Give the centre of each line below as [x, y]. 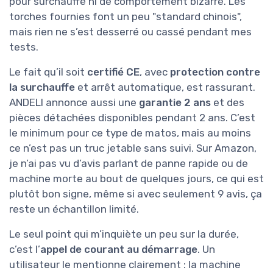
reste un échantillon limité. [74, 209]
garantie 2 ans [175, 102]
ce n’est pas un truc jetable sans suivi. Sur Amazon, [133, 148]
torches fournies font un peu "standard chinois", [126, 16]
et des [228, 102]
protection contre [215, 72]
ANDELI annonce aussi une [74, 102]
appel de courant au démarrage [119, 249]
